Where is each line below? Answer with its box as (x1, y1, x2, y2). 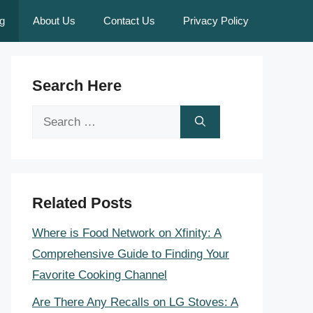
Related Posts (32, 194, 132, 212)
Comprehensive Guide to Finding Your (32, 247, 229, 261)
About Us (33, 15, 75, 27)
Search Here (32, 77, 122, 94)
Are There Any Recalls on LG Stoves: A (32, 295, 238, 309)
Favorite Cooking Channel (32, 268, 167, 282)
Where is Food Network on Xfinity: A (32, 226, 221, 240)
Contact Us (103, 15, 155, 27)
